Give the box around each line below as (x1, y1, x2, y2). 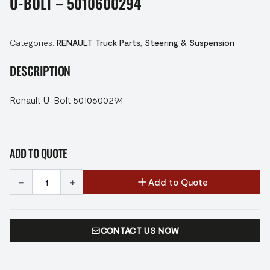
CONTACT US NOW (100, 225, 180, 236)
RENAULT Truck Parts (57, 37, 140, 48)
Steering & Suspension (145, 37, 234, 48)
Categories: (10, 37, 57, 48)
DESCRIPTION (10, 61, 71, 80)
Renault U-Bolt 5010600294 (10, 94, 124, 105)
